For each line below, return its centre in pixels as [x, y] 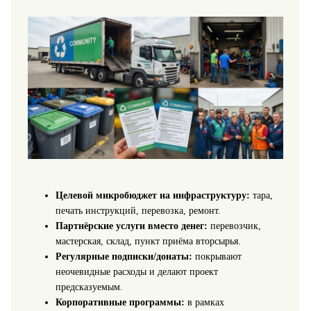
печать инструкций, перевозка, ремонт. [138, 211]
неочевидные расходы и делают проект [136, 272]
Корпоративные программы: [120, 303]
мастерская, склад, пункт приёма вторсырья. [148, 242]
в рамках [204, 303]
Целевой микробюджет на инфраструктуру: [152, 196]
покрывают [217, 257]
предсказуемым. [89, 287]
